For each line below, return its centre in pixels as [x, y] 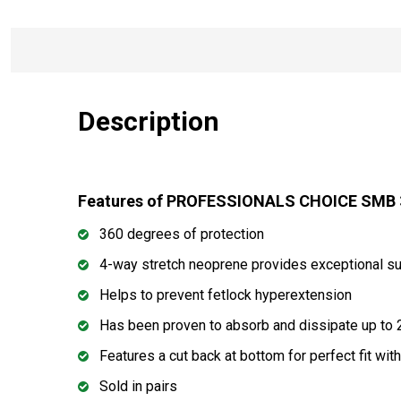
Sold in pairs [138, 386]
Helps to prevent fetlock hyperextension [226, 294]
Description [149, 121]
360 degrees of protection [182, 234]
